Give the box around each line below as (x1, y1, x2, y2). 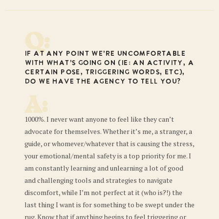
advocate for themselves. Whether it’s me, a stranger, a (24, 127, 192, 136)
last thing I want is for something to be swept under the (24, 200, 195, 210)
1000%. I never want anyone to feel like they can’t (24, 114, 174, 124)
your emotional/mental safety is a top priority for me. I (24, 151, 191, 161)
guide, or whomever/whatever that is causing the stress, (24, 139, 194, 149)
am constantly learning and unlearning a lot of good (24, 163, 183, 173)
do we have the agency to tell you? (24, 78, 181, 87)
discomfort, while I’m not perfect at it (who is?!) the (24, 188, 182, 197)
